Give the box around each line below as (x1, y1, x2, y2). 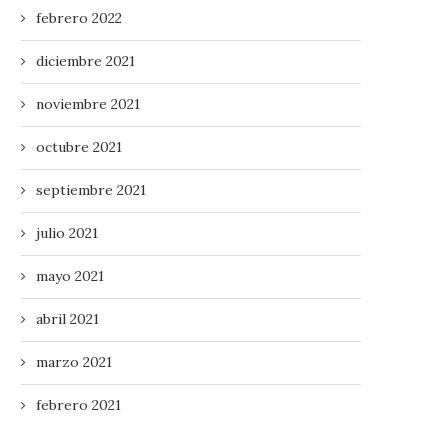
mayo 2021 (36, 266, 104, 285)
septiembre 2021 (36, 180, 146, 199)
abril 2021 (36, 309, 99, 328)
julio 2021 (36, 223, 98, 242)
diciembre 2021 (36, 51, 135, 70)
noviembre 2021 (36, 94, 140, 113)
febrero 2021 (36, 395, 121, 414)
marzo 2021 (36, 352, 112, 371)
